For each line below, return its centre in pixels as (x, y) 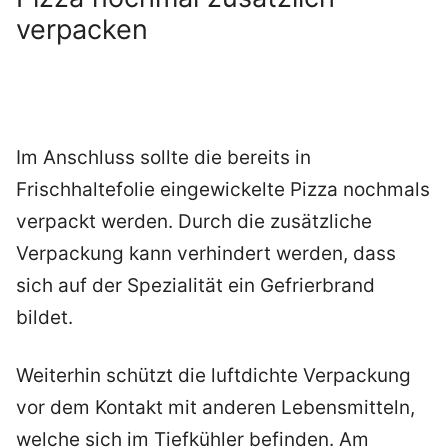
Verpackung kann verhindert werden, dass (206, 253)
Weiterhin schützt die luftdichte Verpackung (213, 376)
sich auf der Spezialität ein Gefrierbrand (195, 285)
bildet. (44, 317)
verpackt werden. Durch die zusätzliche (194, 221)
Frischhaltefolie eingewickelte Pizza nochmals (223, 189)
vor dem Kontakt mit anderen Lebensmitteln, (215, 408)
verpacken (82, 29)
